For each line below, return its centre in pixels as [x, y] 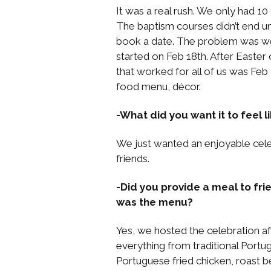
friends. [133, 158]
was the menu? [155, 202]
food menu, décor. [158, 86]
